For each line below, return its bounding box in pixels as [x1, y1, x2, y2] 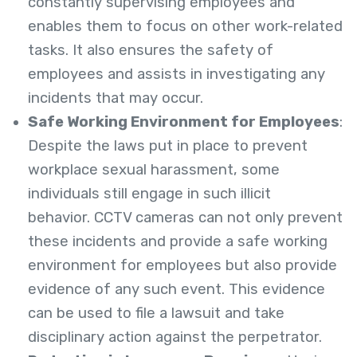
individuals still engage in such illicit [28, 185, 271, 203]
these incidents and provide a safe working [28, 233, 328, 251]
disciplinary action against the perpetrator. [28, 328, 322, 347]
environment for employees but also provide [28, 257, 337, 275]
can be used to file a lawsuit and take [28, 304, 284, 323]
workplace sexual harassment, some [28, 161, 280, 179]
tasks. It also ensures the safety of [28, 41, 273, 60]
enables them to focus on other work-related [28, 18, 343, 36]
